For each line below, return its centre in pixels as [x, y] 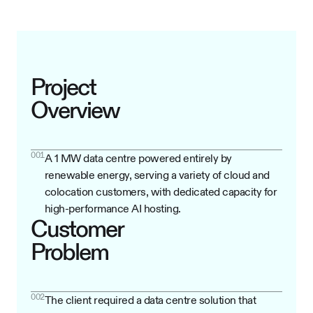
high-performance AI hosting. [112, 209]
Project [63, 87]
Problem [70, 252]
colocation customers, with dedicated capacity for [160, 192]
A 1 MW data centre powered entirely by [138, 158]
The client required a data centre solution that [150, 300]
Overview [75, 110]
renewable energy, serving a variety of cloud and [157, 175]
